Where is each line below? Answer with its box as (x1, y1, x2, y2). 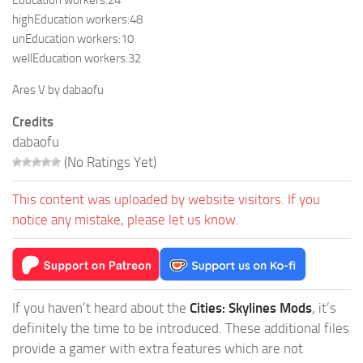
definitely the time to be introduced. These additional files (12, 320, 349, 337)
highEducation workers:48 (12, 12, 143, 28)
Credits (12, 113, 53, 130)
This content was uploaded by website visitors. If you (12, 191, 320, 208)
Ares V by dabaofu (12, 83, 104, 98)
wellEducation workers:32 (12, 51, 141, 66)
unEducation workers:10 (12, 32, 134, 47)
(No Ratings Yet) (61, 154, 156, 171)
